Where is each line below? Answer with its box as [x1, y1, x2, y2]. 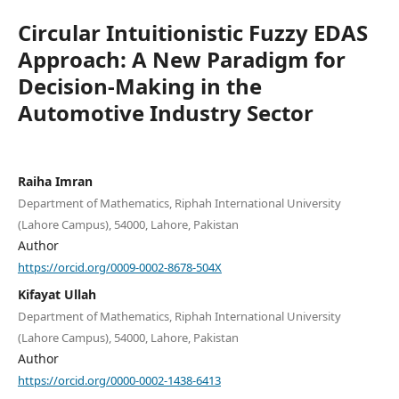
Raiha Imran [17, 172, 93, 190]
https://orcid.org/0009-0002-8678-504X [17, 258, 222, 275]
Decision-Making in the [17, 70, 262, 101]
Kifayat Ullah [17, 286, 96, 304]
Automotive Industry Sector [17, 97, 313, 127]
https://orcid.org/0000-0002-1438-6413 [17, 371, 221, 388]
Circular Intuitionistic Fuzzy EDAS [17, 17, 368, 47]
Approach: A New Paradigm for [17, 44, 346, 74]
